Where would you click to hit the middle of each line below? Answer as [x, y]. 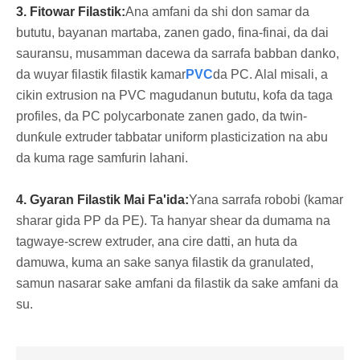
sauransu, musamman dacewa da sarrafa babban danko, [178, 53]
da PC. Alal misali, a [270, 74]
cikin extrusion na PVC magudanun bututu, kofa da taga [174, 95]
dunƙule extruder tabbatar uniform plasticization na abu [172, 137]
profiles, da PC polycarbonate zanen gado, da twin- [162, 116]
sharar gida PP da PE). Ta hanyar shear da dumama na [173, 220]
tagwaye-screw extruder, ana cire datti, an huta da [157, 241]
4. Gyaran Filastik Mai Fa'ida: [102, 199]
